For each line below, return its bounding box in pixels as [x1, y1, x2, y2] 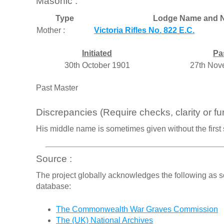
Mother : [36, 25, 65, 34]
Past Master [36, 83, 78, 92]
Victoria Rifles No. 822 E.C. [94, 25, 194, 34]
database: [36, 182, 71, 191]
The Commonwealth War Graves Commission [56, 205, 218, 214]
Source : [36, 153, 72, 164]
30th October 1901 [64, 60, 130, 69]
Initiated [82, 48, 112, 57]
